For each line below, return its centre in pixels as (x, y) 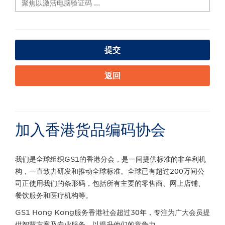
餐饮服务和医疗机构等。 (54, 195)
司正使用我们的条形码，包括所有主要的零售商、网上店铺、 (110, 183)
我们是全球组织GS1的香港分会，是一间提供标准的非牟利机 (110, 159)
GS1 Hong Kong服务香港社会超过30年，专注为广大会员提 (113, 212)
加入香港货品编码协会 (90, 129)
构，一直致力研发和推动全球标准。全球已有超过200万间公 (110, 171)
